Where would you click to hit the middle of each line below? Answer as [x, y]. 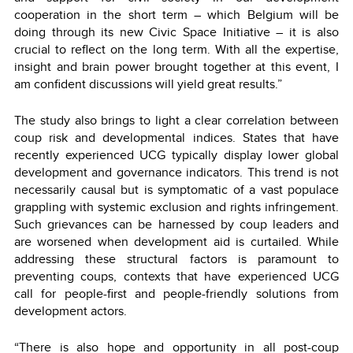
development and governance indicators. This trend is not [176, 172]
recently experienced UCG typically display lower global [176, 154]
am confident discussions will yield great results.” [148, 84]
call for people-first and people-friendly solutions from [176, 293]
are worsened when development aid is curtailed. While [176, 241]
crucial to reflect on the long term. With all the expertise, [176, 49]
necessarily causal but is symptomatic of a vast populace [176, 189]
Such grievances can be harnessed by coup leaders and [176, 224]
